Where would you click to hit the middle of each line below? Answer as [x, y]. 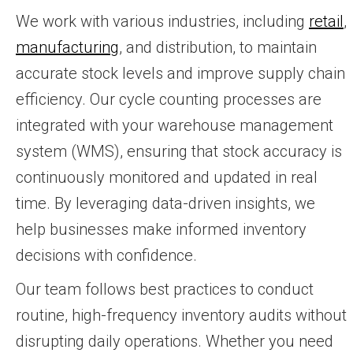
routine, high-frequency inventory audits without [181, 315]
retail [326, 21]
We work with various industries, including [162, 21]
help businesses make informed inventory [161, 229]
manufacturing [67, 47]
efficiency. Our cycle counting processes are [169, 99]
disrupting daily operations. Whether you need [175, 341]
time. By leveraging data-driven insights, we [165, 203]
